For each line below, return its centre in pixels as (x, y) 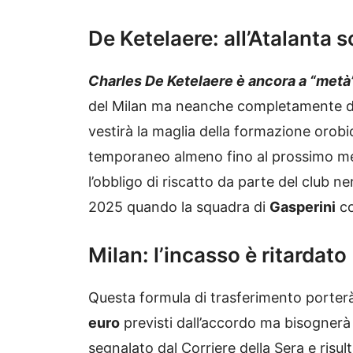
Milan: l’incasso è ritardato (217, 255)
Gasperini (303, 207)
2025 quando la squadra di (179, 207)
